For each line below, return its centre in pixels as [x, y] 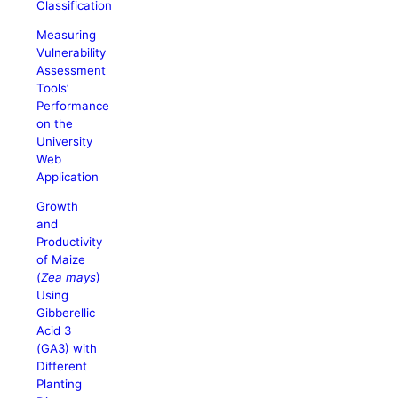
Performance [73, 105]
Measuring [67, 34]
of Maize [61, 260]
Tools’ [53, 88]
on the [55, 123]
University [65, 141]
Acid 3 [54, 331]
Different [62, 366]
